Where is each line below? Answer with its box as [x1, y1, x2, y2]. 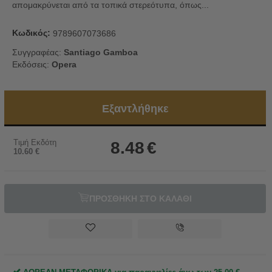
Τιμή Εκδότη [13, 138, 56, 148]
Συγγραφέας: [12, 47, 64, 58]
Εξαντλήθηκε [101, 103, 169, 115]
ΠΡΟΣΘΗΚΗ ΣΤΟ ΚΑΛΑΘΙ [89, 194, 192, 204]
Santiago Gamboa [64, 47, 138, 58]
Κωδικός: [12, 27, 50, 38]
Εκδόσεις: [12, 59, 52, 70]
